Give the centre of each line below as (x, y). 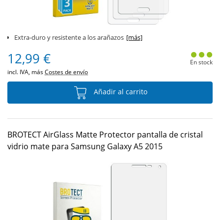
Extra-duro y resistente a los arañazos (69, 37)
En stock (201, 62)
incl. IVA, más (26, 72)
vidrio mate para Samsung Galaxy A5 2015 (85, 146)
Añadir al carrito (119, 92)
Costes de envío (66, 72)
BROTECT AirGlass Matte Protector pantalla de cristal (105, 135)
